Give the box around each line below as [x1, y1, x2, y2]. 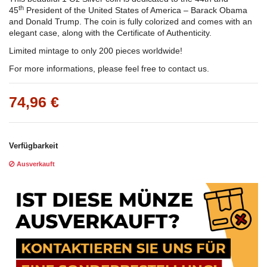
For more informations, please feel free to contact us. [9, 64, 209, 74]
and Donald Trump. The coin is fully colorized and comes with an [9, 17, 252, 27]
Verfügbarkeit [9, 142, 58, 151]
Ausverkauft [15, 160, 55, 168]
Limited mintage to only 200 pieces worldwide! [9, 46, 182, 56]
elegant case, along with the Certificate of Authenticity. [9, 28, 214, 38]
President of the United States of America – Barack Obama [24, 5, 247, 15]
